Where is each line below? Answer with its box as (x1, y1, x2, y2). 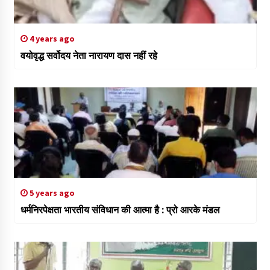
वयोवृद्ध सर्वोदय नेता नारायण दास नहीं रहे (20, 49, 157, 62)
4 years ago (27, 33, 75, 45)
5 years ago (27, 187, 75, 199)
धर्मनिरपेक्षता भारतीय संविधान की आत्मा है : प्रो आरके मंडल (20, 204, 220, 216)
